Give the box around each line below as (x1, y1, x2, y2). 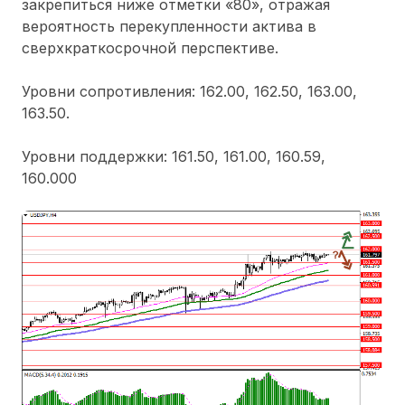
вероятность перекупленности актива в (22, 16, 316, 35)
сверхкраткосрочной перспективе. (22, 38, 278, 57)
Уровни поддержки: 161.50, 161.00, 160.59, (22, 146, 325, 165)
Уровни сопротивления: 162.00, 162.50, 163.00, (22, 81, 357, 100)
